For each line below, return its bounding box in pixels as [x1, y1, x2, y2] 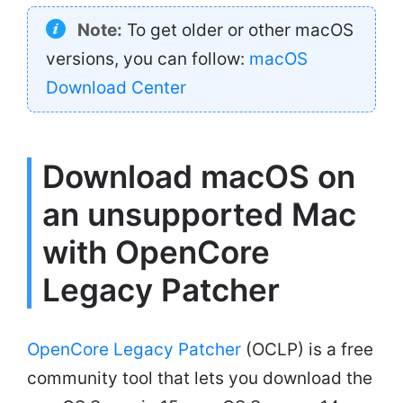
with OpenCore [42, 233, 270, 272]
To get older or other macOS [122, 20, 354, 41]
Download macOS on [42, 157, 355, 196]
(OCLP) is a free [241, 339, 373, 361]
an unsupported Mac [42, 195, 356, 234]
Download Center [46, 77, 186, 99]
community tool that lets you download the [27, 368, 372, 390]
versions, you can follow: [46, 49, 249, 70]
